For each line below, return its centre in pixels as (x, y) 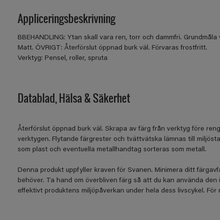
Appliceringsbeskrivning (66, 18)
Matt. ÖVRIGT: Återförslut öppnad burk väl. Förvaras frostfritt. (112, 48)
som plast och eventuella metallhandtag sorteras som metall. (112, 150)
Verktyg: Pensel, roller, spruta (62, 58)
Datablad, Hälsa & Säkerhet (74, 97)
